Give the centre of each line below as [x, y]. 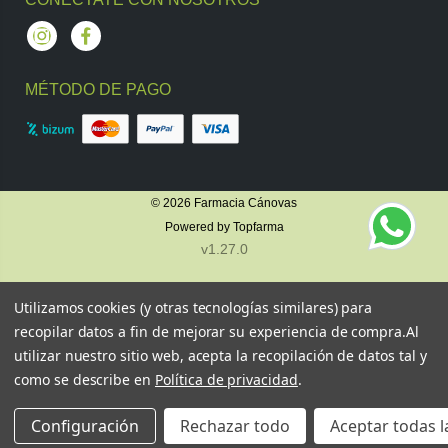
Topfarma [258, 227]
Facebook [111, 44]
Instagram [67, 44]
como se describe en [84, 379]
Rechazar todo [235, 426]
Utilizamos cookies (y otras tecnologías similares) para [193, 307]
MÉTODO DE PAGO [97, 90]
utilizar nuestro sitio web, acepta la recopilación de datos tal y [220, 355]
